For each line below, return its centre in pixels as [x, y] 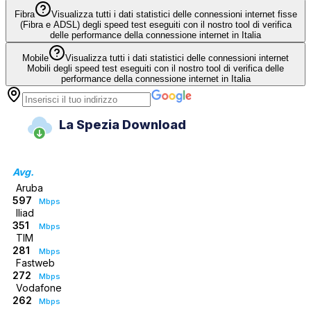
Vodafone [39, 287]
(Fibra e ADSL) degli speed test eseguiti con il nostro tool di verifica [155, 24]
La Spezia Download [122, 124]
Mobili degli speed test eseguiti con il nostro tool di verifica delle [155, 68]
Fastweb [35, 262]
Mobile [35, 58]
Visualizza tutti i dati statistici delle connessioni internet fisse [174, 14]
